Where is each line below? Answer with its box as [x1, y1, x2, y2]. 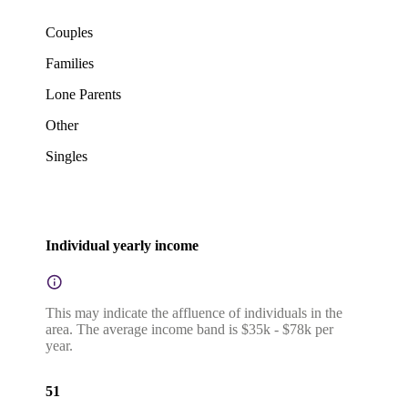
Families [46, 56, 94, 72]
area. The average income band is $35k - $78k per [46, 321, 333, 338]
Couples [46, 25, 93, 41]
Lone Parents [46, 87, 121, 103]
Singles [46, 148, 87, 165]
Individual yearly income [46, 237, 199, 253]
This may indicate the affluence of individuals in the [46, 305, 342, 321]
